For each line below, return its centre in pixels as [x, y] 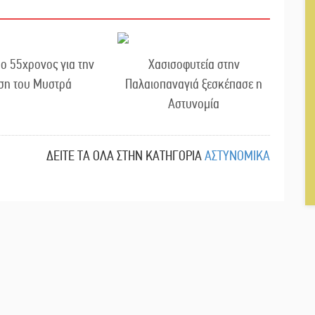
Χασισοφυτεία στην [194, 65]
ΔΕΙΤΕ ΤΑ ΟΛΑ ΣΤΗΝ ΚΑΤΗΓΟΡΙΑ [124, 156]
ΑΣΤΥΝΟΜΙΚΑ [237, 156]
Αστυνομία [194, 104]
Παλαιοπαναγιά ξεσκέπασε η [194, 84]
